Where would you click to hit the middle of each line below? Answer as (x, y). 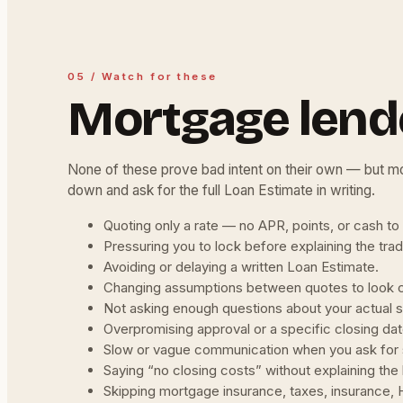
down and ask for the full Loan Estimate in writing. (222, 191)
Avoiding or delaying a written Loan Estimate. (242, 267)
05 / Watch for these (143, 77)
